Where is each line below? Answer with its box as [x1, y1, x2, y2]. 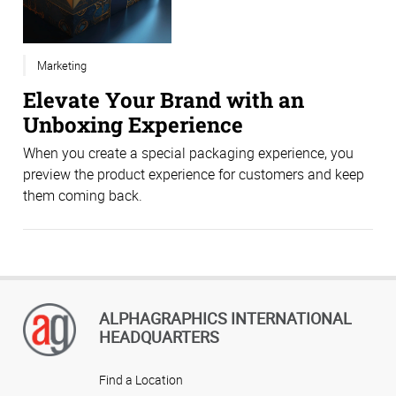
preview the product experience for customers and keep [23, 164, 364, 185]
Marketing [37, 57, 87, 73]
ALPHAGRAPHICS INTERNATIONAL [99, 307, 352, 329]
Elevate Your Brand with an [23, 85, 304, 113]
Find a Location [99, 370, 183, 388]
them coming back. [23, 186, 142, 206]
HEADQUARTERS [99, 325, 219, 347]
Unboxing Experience [23, 110, 243, 138]
